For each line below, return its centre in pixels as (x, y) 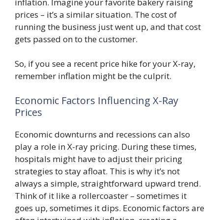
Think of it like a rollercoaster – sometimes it (101, 195)
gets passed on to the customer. (76, 39)
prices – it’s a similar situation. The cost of (96, 14)
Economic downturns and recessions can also (102, 134)
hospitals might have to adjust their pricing (98, 159)
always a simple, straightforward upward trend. (108, 183)
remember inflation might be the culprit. (93, 76)
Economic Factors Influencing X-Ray (96, 100)
